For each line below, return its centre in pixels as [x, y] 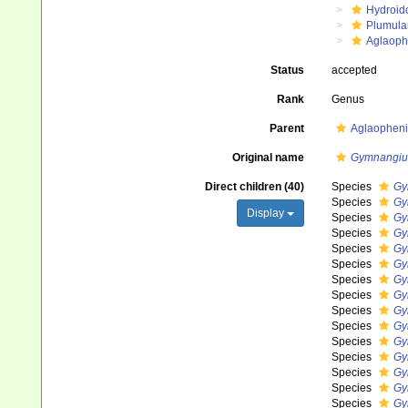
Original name [268, 158]
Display [266, 213]
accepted [354, 70]
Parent [286, 128]
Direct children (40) [254, 187]
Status [287, 70]
